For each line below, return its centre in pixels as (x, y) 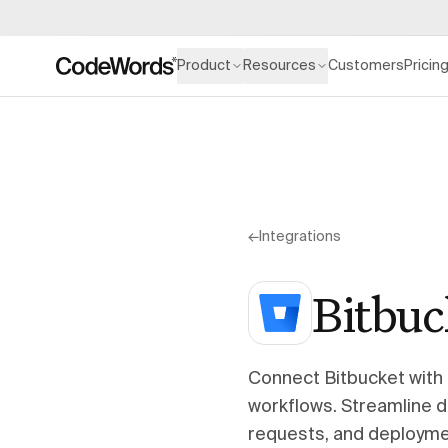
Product (204, 66)
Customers (366, 66)
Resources (280, 66)
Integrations (300, 237)
